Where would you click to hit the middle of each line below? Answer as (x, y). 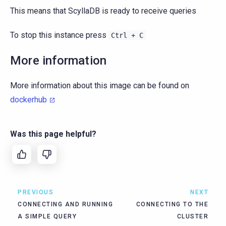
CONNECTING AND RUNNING (65, 204)
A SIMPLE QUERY (47, 216)
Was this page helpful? (53, 134)
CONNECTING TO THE (172, 204)
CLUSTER (192, 216)
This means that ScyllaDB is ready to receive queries (103, 11)
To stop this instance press (59, 35)
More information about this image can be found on (100, 86)
